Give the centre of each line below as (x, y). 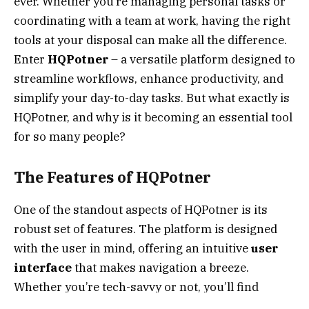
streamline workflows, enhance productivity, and (149, 78)
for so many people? (70, 136)
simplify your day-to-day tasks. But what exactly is (152, 98)
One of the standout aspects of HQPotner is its (141, 209)
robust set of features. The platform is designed (146, 229)
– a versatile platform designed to (202, 59)
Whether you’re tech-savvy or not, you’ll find (136, 287)
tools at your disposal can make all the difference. (150, 40)
